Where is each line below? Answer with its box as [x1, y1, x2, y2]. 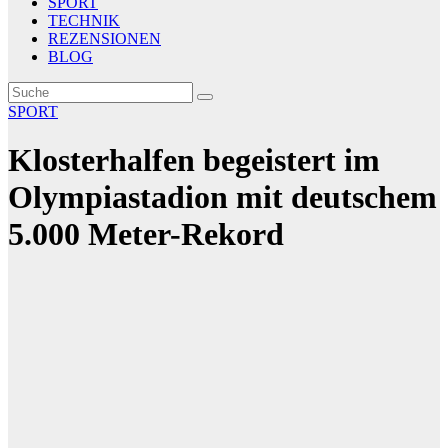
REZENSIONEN [48, 30, 161, 47]
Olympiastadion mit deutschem [8, 179, 437, 216]
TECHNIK [48, 12, 120, 29]
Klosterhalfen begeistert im [8, 142, 380, 179]
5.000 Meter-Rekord [8, 216, 284, 253]
